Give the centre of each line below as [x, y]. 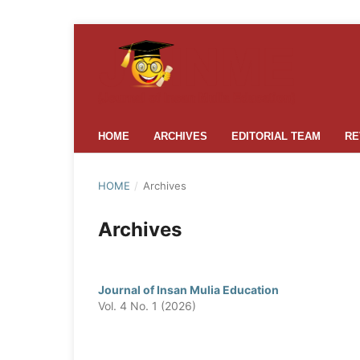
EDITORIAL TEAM [276, 136]
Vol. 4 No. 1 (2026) [147, 305]
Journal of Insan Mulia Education [188, 289]
